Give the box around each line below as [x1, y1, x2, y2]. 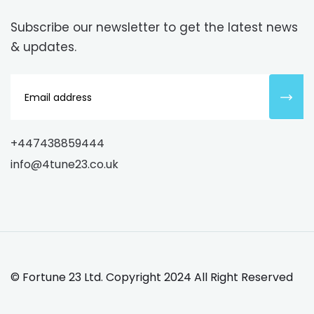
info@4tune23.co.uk [11, 156, 118, 173]
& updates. [11, 39, 76, 56]
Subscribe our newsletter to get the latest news [11, 19, 298, 36]
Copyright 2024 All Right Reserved [106, 269, 293, 286]
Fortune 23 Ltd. [22, 269, 106, 286]
